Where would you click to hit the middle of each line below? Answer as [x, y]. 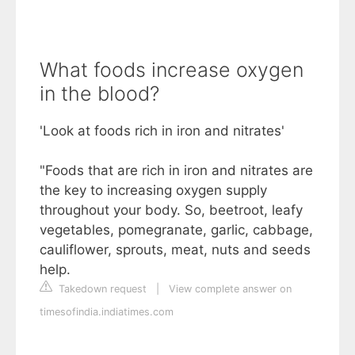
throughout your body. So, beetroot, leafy [171, 210]
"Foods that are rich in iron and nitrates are [176, 171]
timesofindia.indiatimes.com [107, 312]
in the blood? [99, 94]
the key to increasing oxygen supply [153, 191]
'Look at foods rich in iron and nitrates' [162, 131]
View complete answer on [230, 289]
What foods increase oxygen [172, 70]
